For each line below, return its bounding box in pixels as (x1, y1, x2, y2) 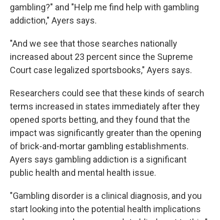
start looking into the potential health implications (10, 204, 201, 214)
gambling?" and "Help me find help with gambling (10, 2, 199, 12)
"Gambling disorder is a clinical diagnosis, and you (10, 191, 202, 201)
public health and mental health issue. (10, 167, 158, 178)
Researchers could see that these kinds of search (10, 88, 204, 98)
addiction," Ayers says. (10, 15, 97, 26)
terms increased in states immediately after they (10, 101, 200, 111)
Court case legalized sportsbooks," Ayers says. (10, 65, 194, 75)
